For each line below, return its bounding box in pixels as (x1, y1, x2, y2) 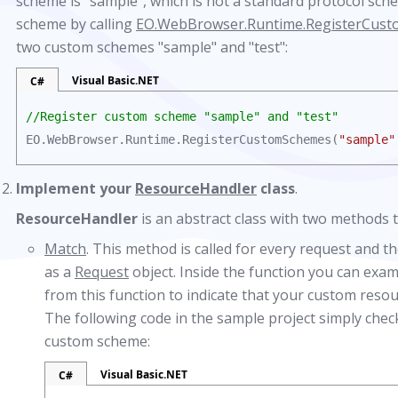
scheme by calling (16, 14, 136, 34)
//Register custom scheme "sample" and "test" (26, 109, 338, 123)
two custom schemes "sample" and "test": (16, 37, 288, 57)
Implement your (16, 179, 135, 198)
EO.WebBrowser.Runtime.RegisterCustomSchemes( (26, 132, 338, 147)
